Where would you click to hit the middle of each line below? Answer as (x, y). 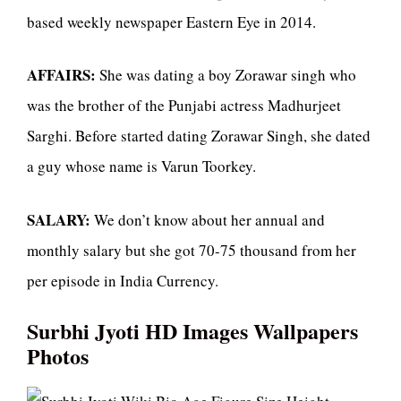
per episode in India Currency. (123, 280)
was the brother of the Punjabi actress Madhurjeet (184, 106)
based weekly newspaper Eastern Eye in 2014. (171, 21)
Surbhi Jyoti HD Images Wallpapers (192, 331)
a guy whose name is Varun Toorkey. (141, 166)
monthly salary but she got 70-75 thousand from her (192, 250)
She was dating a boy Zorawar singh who (228, 75)
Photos (58, 356)
